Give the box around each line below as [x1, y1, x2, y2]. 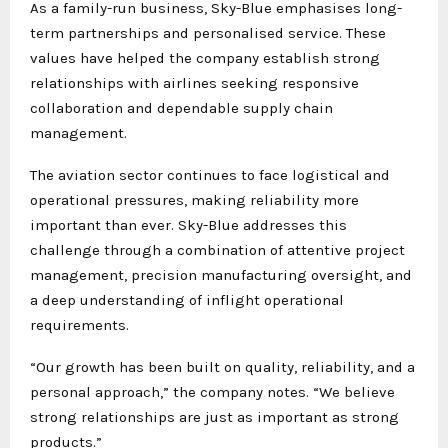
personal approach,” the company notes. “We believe [30, 382, 395, 401]
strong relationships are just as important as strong [30, 407, 399, 426]
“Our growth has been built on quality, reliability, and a [30, 357, 415, 376]
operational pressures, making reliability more [30, 190, 359, 209]
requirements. [30, 315, 129, 334]
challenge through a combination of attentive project [30, 240, 405, 259]
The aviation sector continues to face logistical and [30, 165, 390, 184]
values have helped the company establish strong [30, 48, 380, 67]
